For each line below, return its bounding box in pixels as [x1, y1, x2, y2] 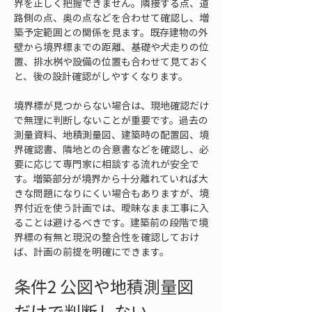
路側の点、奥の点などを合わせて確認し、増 [14, 10, 209, 24]
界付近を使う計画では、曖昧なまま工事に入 [14, 201, 209, 214]
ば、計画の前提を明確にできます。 [14, 244, 169, 258]
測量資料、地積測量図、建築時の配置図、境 [14, 127, 209, 141]
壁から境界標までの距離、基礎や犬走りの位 [14, 40, 209, 54]
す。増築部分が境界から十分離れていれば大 [14, 171, 208, 185]
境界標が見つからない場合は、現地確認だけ [14, 98, 209, 112]
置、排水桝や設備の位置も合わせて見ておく [14, 54, 209, 68]
